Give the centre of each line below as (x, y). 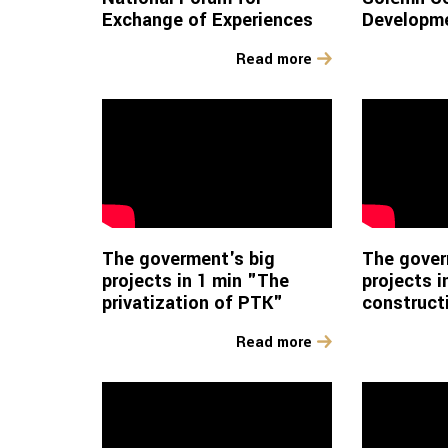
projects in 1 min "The (195, 281)
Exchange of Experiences (207, 20)
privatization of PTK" (192, 303)
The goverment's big (188, 259)
